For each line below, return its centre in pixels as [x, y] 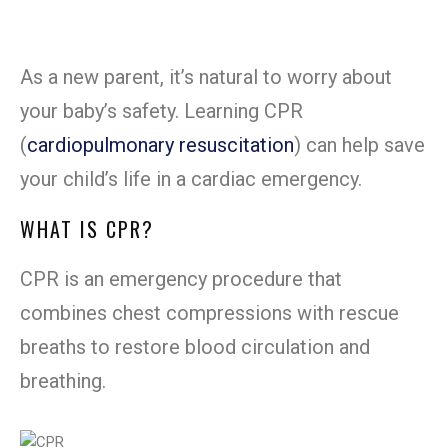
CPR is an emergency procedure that [181, 279]
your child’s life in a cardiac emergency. [191, 179]
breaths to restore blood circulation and [195, 347]
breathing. [63, 381]
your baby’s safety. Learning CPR [161, 111]
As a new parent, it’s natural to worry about [206, 77]
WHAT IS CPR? [87, 229]
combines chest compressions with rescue [209, 313]
